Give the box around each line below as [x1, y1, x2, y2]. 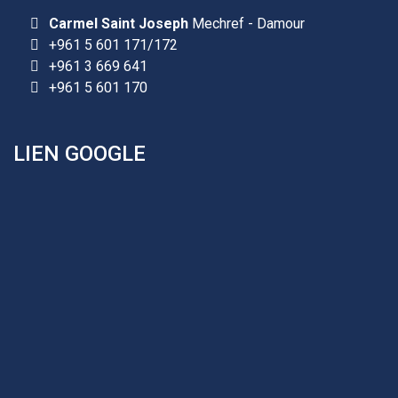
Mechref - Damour [188, 14, 305, 32]
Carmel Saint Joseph [49, 14, 188, 32]
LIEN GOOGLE [13, 140, 146, 166]
